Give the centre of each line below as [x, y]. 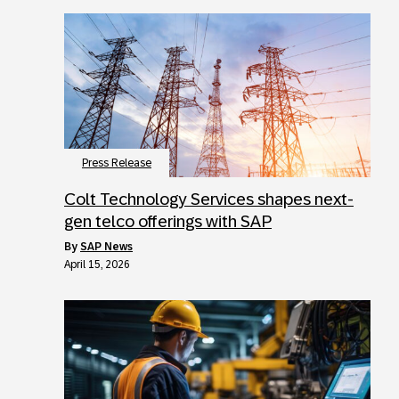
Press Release [117, 163]
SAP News [106, 246]
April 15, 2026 [97, 264]
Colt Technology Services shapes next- [209, 199]
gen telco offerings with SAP [168, 221]
